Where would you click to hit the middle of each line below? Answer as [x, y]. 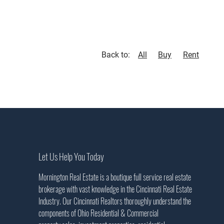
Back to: [116, 55]
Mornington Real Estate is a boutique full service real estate [114, 177]
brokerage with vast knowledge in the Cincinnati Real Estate [115, 189]
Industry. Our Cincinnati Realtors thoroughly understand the [114, 201]
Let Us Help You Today [71, 156]
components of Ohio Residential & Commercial [99, 213]
